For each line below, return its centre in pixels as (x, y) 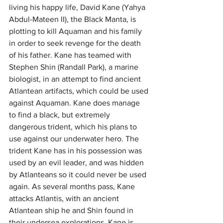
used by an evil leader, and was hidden (77, 163)
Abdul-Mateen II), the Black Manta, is (73, 19)
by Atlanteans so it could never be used (79, 175)
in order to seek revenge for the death (76, 43)
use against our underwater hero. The (75, 139)
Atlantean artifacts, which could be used (80, 91)
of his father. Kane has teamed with (71, 55)
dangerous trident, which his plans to (74, 127)
